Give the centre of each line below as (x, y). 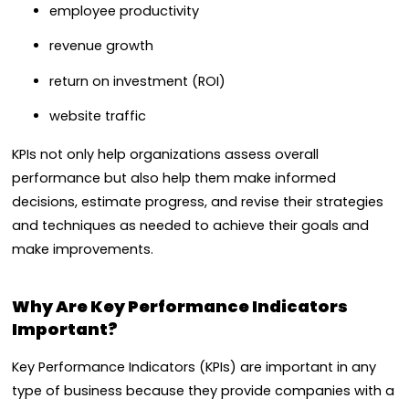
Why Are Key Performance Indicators (180, 306)
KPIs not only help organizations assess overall (165, 154)
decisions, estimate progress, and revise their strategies (198, 202)
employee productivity (124, 11)
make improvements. (83, 249)
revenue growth (101, 46)
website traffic (97, 115)
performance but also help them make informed (174, 178)
